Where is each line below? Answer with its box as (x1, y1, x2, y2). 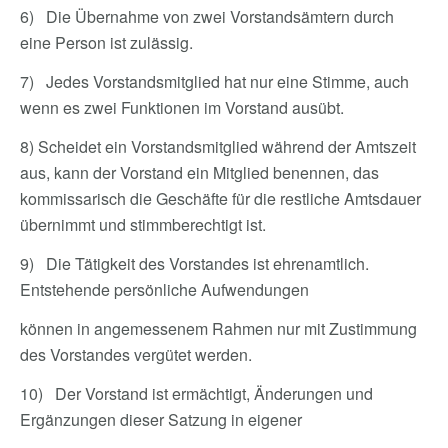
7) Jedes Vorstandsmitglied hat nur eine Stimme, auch (20, 70, 409, 93)
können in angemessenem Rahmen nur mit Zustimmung (20, 317, 417, 340)
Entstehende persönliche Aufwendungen (20, 278, 309, 301)
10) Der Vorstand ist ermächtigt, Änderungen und (20, 382, 373, 405)
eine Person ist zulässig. (20, 31, 193, 54)
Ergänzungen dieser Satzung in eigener (20, 408, 310, 431)
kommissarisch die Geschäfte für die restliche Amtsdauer (20, 187, 421, 210)
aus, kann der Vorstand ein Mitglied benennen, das (20, 161, 379, 184)
